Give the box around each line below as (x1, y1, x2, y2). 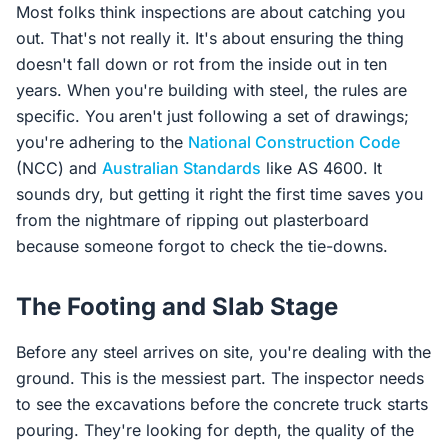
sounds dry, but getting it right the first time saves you (16, 184, 423, 204)
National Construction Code (188, 132, 400, 152)
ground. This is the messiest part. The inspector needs (16, 368, 424, 388)
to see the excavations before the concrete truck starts (16, 394, 428, 414)
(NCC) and (16, 158, 102, 178)
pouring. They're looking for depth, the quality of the (16, 420, 414, 440)
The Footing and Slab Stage (16, 292, 338, 321)
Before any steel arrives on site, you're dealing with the (16, 342, 431, 362)
